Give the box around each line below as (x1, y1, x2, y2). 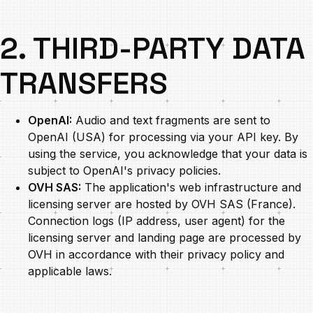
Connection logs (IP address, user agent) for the (28, 214, 285, 228)
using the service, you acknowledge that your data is (28, 147, 307, 161)
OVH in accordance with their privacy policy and (28, 247, 284, 261)
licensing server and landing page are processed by (28, 231, 301, 245)
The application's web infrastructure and (81, 180, 301, 194)
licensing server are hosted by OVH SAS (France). (28, 197, 296, 211)
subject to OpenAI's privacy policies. (28, 163, 221, 177)
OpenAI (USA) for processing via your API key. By (28, 130, 298, 144)
